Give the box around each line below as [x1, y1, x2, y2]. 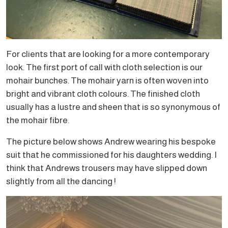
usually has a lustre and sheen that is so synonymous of [6, 101, 220, 112]
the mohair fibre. [6, 115, 69, 125]
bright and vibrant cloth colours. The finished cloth [6, 88, 200, 99]
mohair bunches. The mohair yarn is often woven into [6, 75, 209, 85]
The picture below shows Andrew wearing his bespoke [6, 136, 216, 147]
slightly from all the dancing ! [6, 176, 116, 186]
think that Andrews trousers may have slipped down [6, 162, 207, 173]
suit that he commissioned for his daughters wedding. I [6, 149, 217, 160]
